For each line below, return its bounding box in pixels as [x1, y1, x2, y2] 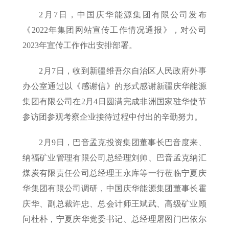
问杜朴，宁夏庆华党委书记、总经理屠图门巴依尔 [22, 215, 207, 224]
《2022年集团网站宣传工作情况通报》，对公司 [22, 26, 207, 35]
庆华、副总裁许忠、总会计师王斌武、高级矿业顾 [22, 199, 207, 209]
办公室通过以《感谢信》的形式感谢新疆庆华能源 [22, 82, 207, 91]
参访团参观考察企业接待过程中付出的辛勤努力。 [22, 112, 203, 122]
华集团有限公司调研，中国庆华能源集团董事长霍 [22, 184, 207, 193]
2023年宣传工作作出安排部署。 [22, 41, 138, 50]
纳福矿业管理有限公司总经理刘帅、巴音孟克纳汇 [22, 153, 207, 163]
